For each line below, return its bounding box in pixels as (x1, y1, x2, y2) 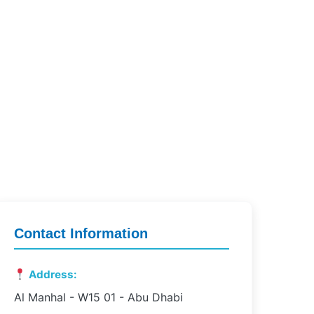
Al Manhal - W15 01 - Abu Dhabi (13, 290, 183, 304)
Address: (25, 268, 77, 281)
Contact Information (13, 226, 148, 241)
